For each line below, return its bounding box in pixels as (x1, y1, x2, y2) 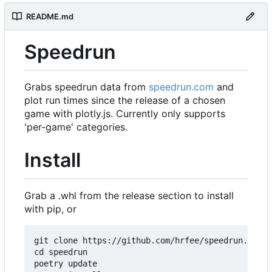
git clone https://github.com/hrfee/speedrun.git (34, 235, 262, 245)
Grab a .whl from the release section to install (24, 189, 234, 202)
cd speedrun (34, 246, 87, 257)
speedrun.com (149, 81, 214, 93)
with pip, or (24, 202, 76, 215)
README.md (26, 11, 73, 21)
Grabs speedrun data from (24, 81, 149, 93)
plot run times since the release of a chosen (24, 94, 225, 107)
